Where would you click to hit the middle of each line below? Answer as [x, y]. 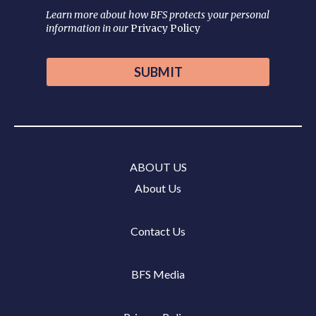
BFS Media [158, 274]
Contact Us [158, 231]
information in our [88, 29]
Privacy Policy [165, 29]
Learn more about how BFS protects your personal [158, 15]
